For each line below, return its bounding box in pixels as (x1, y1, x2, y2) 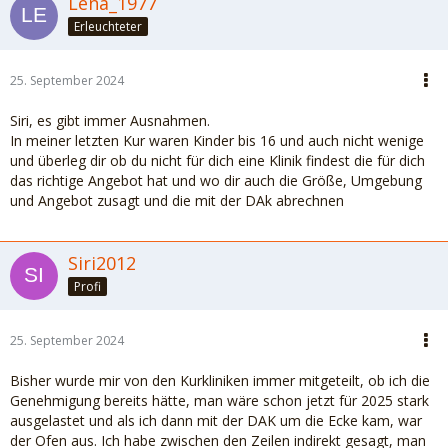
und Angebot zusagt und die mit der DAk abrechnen (10, 191, 344, 210)
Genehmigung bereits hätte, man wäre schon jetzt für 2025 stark (10, 391, 429, 410)
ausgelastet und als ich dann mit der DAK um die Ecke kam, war (10, 411, 422, 430)
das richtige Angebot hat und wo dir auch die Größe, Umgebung (10, 171, 422, 190)
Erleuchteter (74, 17, 142, 35)
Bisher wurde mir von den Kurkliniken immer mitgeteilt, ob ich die (10, 371, 430, 390)
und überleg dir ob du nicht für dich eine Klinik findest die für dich (10, 151, 425, 170)
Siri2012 (68, 251, 136, 275)
